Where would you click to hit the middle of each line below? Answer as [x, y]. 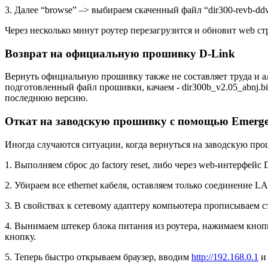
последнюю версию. [46, 98]
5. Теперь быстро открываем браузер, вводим [98, 257]
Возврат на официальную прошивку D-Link [120, 53]
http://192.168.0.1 [225, 257]
